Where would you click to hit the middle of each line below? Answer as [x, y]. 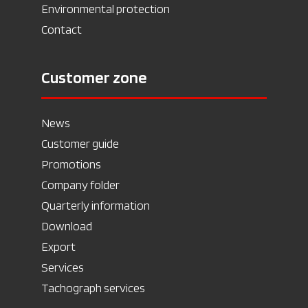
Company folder [80, 185]
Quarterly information [96, 205]
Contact [62, 29]
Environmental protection [106, 9]
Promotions [71, 164]
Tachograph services [93, 288]
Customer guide [80, 143]
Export [58, 246]
